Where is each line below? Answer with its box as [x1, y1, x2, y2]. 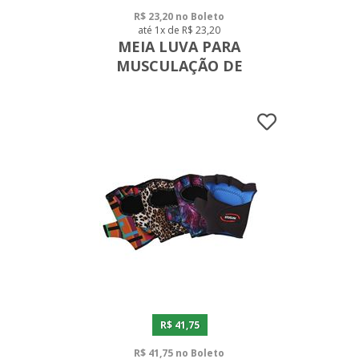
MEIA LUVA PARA [118, 36, 241, 56]
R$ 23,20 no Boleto [134, 9, 225, 23]
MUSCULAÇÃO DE [115, 55, 243, 75]
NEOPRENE [139, 75, 220, 95]
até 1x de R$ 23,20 [138, 22, 221, 37]
